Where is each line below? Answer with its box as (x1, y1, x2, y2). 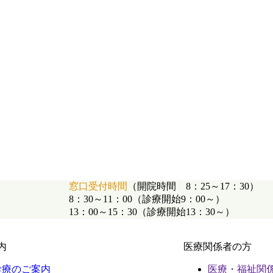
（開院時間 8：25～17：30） (127, 180, 259, 191)
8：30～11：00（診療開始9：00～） (69, 193, 225, 204)
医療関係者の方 (183, 241, 252, 252)
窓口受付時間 (69, 180, 127, 191)
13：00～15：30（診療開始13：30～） (69, 206, 235, 217)
